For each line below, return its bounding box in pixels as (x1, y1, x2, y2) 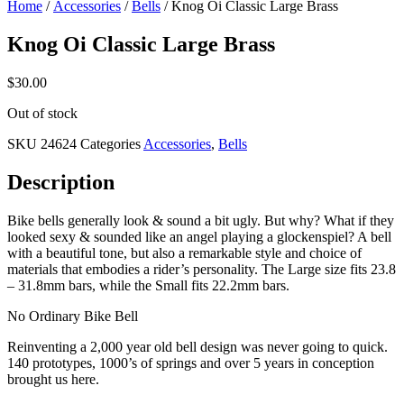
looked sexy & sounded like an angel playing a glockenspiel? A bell (7, 228, 391, 244)
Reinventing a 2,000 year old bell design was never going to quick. (7, 338, 388, 354)
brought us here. (7, 371, 99, 387)
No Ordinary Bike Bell (7, 308, 138, 324)
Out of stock (7, 105, 78, 121)
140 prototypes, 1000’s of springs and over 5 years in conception (7, 354, 374, 371)
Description (7, 170, 115, 194)
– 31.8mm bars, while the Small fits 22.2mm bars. (7, 277, 289, 293)
